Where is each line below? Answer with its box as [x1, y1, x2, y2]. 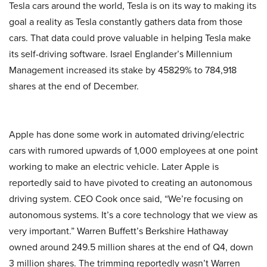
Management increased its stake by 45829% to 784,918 [9, 63, 237, 77]
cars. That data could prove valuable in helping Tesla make [9, 30, 251, 45]
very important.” [9, 223, 74, 238]
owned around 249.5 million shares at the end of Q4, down [9, 240, 253, 254]
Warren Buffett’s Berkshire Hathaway [74, 223, 228, 238]
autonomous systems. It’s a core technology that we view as [9, 207, 257, 222]
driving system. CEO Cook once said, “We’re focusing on [9, 191, 243, 206]
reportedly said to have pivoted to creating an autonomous [9, 175, 252, 190]
